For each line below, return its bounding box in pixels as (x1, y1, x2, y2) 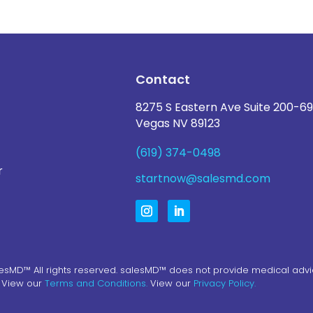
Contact (136, 70, 191, 88)
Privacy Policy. (194, 277, 256, 291)
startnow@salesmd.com (136, 170, 271, 187)
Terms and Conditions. (45, 277, 148, 291)
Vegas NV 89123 (136, 115, 221, 131)
